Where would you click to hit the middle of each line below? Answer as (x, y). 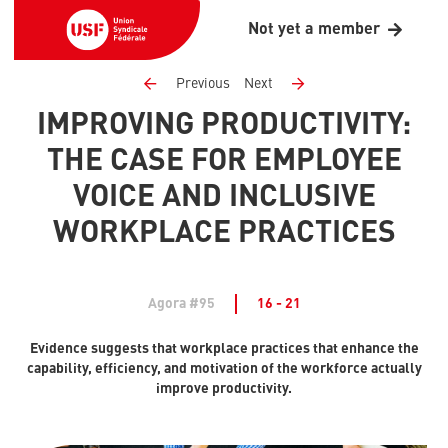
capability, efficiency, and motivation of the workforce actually (224, 369)
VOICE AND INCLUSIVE (224, 198)
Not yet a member (314, 29)
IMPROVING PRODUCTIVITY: (224, 126)
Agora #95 (181, 304)
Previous (202, 84)
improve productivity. (224, 389)
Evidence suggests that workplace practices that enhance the (224, 349)
